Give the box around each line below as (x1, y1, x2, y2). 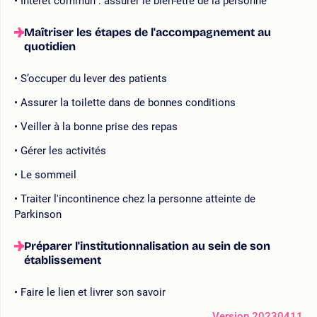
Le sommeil (21, 168, 76, 181)
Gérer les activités (21, 144, 106, 157)
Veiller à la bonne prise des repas (21, 120, 178, 133)
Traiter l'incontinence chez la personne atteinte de (21, 192, 255, 205)
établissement (24, 253, 101, 267)
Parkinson (14, 207, 62, 221)
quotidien (24, 39, 76, 53)
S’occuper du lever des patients (21, 71, 167, 85)
